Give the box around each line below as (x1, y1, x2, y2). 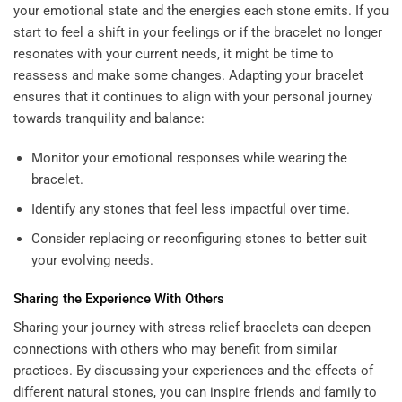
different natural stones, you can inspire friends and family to (13, 383, 377, 400)
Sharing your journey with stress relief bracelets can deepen (13, 319, 371, 336)
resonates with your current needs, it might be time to (13, 46, 334, 63)
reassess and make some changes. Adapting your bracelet (13, 67, 363, 84)
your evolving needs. (31, 251, 153, 268)
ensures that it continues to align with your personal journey (13, 89, 372, 106)
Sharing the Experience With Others (13, 291, 224, 308)
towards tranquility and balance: (13, 110, 205, 127)
